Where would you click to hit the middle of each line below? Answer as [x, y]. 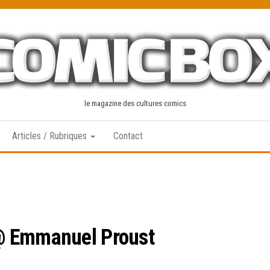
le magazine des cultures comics [135, 103]
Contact [128, 136]
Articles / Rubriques [51, 136]
